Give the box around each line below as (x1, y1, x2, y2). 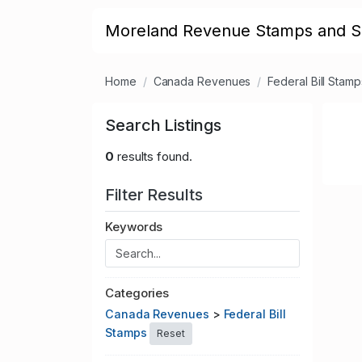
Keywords (105, 219, 163, 235)
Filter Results (105, 185, 207, 205)
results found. (113, 149, 192, 165)
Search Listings (105, 116, 221, 136)
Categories (105, 285, 170, 301)
